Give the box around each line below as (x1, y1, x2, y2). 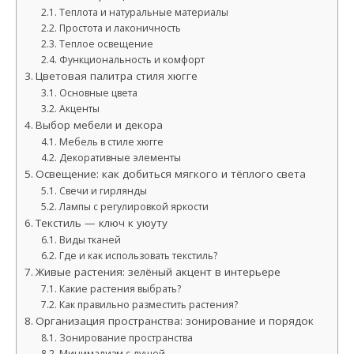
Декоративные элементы (58, 151, 181, 164)
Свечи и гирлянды (58, 184, 147, 198)
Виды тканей (58, 233, 121, 247)
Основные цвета (58, 86, 137, 100)
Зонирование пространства (58, 331, 193, 345)
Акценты (58, 102, 100, 115)
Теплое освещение (58, 37, 153, 51)
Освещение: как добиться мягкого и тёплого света (35, 167, 306, 181)
